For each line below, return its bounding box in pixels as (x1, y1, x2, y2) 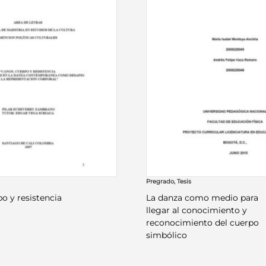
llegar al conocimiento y (145, 205, 247, 216)
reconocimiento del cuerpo (145, 217, 259, 229)
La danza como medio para (145, 192, 258, 204)
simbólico (145, 230, 187, 241)
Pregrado (145, 178, 174, 186)
